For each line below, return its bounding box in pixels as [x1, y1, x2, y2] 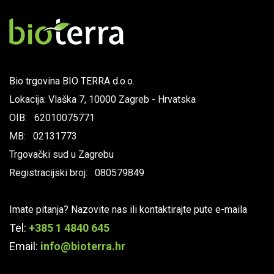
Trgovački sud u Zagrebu [9, 148, 114, 160]
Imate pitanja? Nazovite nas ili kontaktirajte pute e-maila [9, 203, 247, 215]
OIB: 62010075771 [9, 111, 95, 124]
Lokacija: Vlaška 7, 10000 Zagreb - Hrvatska [9, 93, 196, 105]
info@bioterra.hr [40, 239, 125, 253]
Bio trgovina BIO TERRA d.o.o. [9, 75, 135, 87]
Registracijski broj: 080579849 [9, 166, 144, 179]
